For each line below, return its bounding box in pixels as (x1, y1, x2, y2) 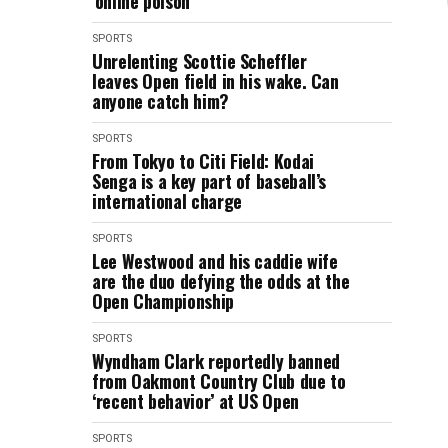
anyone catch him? (92, 88, 229, 114)
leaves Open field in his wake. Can (92, 68, 339, 94)
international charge (92, 188, 242, 214)
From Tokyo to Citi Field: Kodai (92, 148, 314, 174)
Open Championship (92, 288, 234, 314)
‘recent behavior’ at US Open (92, 388, 299, 414)
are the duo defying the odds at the (92, 268, 350, 294)
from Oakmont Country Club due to (92, 368, 346, 394)
